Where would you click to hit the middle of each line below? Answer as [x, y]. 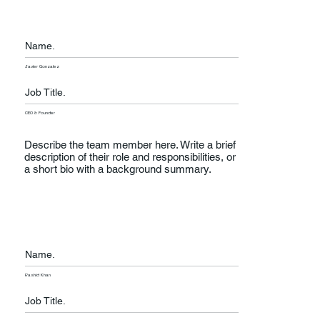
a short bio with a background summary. [118, 169]
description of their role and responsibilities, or [130, 157]
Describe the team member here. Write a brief [130, 145]
